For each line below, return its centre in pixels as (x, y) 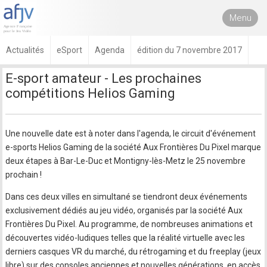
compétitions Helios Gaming (91, 93)
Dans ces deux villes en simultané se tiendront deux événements (127, 197)
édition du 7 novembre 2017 (190, 50)
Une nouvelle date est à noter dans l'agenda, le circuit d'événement (131, 133)
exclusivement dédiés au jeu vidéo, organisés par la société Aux (124, 210)
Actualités (25, 50)
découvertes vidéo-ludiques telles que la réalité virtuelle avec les (125, 238)
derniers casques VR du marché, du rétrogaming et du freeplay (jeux (133, 252)
